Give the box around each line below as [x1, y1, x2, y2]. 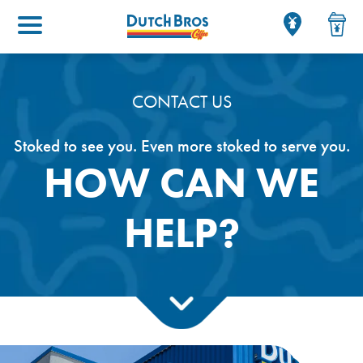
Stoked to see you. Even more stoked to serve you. [13, 135, 350, 156]
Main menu [29, 16, 99, 34]
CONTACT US [131, 90, 232, 113]
